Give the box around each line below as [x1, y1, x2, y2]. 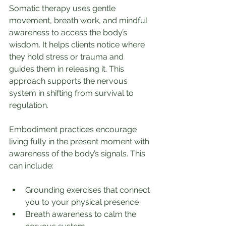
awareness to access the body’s [9, 28, 129, 37]
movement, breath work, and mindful [9, 16, 149, 25]
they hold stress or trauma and [9, 52, 126, 62]
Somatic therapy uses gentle [9, 4, 118, 13]
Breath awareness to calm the [25, 209, 138, 219]
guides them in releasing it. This [9, 64, 126, 74]
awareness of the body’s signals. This [9, 149, 147, 158]
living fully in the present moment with [9, 137, 151, 146]
